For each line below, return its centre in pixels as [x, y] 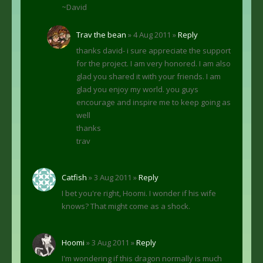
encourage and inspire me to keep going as [154, 102]
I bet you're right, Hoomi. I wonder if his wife [139, 193]
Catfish [74, 177]
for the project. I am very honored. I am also [154, 63]
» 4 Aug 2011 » [152, 34]
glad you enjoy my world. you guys [137, 89]
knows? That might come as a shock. [126, 206]
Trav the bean [101, 34]
